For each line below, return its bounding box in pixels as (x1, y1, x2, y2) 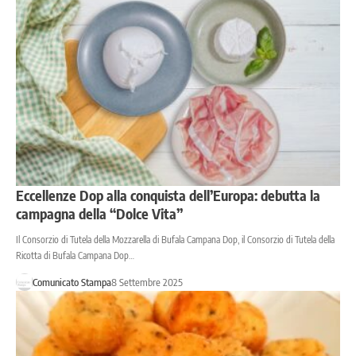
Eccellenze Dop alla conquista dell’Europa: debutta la (16, 185, 320, 204)
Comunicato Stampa (32, 275, 111, 288)
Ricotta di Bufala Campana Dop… (16, 249, 134, 261)
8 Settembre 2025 (110, 275, 183, 288)
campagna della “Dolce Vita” (16, 203, 183, 222)
